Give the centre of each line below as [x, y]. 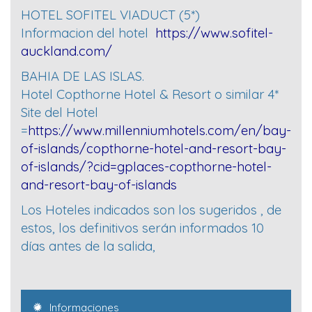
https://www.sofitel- [214, 33]
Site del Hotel [60, 112]
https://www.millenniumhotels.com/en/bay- [159, 131]
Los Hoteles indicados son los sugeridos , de [151, 210]
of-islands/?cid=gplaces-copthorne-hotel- [146, 167]
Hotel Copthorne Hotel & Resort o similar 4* [150, 94]
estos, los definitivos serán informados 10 [142, 228]
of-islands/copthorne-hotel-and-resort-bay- [154, 149]
